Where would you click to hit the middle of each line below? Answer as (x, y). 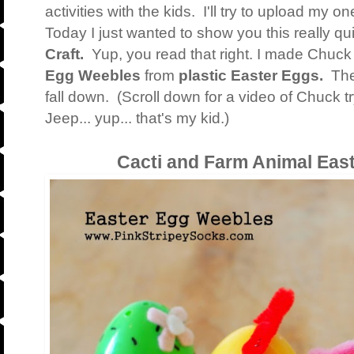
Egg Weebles (93, 76)
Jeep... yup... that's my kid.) (137, 119)
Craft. (68, 55)
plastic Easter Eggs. (255, 76)
